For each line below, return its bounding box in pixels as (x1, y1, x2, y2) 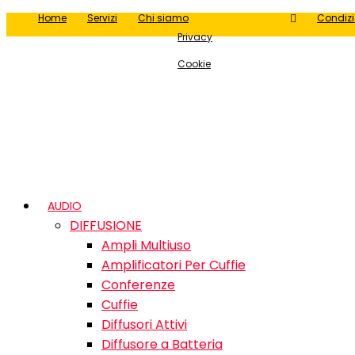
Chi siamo (138, 11, 189, 25)
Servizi (87, 11, 117, 25)
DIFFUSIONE (70, 216, 142, 235)
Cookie (177, 57, 211, 71)
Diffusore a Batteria (101, 335, 223, 353)
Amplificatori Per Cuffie (101, 256, 246, 274)
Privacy (177, 30, 212, 44)
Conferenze (101, 276, 175, 294)
